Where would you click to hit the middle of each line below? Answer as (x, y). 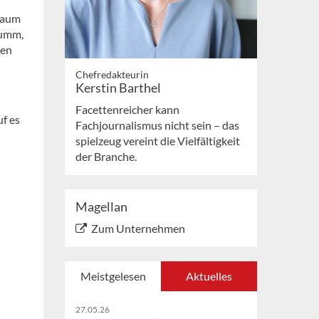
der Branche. (106, 157)
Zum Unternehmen (138, 229)
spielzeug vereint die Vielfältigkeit (158, 141)
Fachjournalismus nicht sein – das (157, 125)
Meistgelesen (113, 276)
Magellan (101, 207)
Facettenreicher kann (127, 110)
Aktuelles (209, 276)
